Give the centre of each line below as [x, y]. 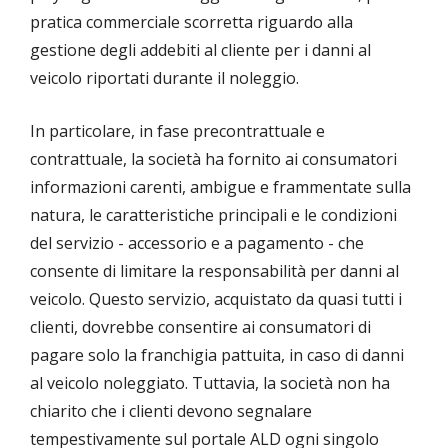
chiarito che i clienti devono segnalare [171, 411]
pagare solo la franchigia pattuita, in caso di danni [217, 355]
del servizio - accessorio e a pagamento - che [197, 243]
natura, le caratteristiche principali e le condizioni [213, 215]
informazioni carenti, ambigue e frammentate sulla [220, 187]
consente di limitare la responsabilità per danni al [214, 271]
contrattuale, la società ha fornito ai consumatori [213, 159]
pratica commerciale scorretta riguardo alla [191, 22]
